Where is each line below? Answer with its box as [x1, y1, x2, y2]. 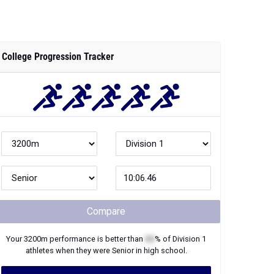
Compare [87, 206, 125, 217]
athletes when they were [25, 246, 112, 255]
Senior [111, 246, 134, 255]
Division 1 [172, 234, 206, 243]
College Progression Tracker [2, 51, 114, 62]
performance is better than [48, 234, 145, 243]
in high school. [133, 246, 187, 255]
